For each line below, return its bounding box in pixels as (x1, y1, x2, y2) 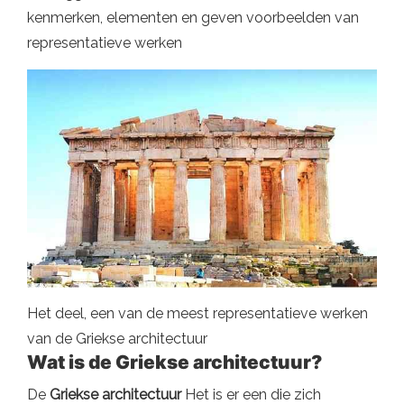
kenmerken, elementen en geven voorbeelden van (27, 8, 359, 26)
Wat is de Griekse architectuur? (27, 351, 322, 373)
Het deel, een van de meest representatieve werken (27, 305, 368, 322)
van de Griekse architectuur (27, 330, 207, 347)
